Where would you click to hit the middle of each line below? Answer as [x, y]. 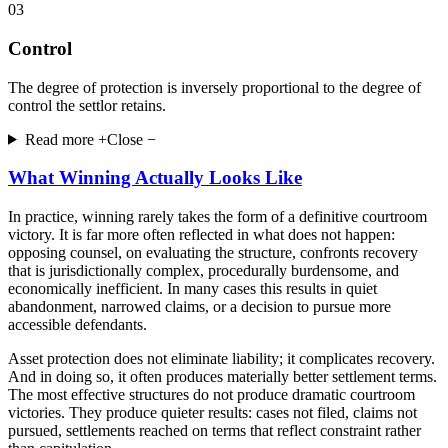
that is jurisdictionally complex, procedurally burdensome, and [203, 271]
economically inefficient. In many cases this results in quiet [192, 289]
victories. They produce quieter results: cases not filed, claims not [212, 413]
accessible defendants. [77, 325]
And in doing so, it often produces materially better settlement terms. [222, 377]
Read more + [65, 139]
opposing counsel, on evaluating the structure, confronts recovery [213, 253]
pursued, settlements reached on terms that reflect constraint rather [214, 431]
